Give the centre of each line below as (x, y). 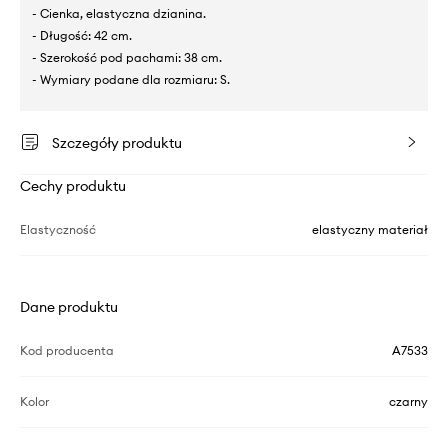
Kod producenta (67, 350)
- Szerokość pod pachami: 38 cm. (127, 57)
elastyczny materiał (370, 229)
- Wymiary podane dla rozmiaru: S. (131, 79)
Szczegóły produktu (117, 142)
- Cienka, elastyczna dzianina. (119, 13)
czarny (408, 401)
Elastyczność (58, 229)
